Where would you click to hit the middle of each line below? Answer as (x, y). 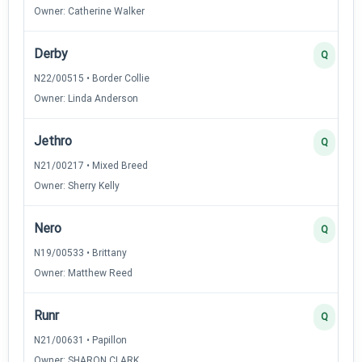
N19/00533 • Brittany (80, 253)
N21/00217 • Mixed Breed (91, 165)
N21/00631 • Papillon (80, 340)
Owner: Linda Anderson (86, 98)
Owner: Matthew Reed (83, 273)
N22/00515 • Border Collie (92, 78)
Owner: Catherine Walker (89, 11)
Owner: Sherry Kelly (77, 185)
